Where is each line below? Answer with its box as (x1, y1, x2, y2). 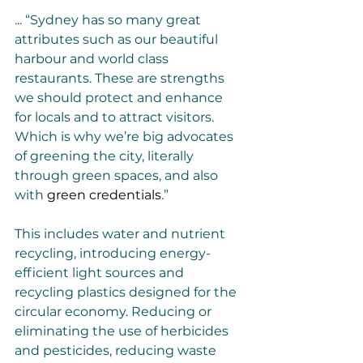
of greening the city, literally (15, 148, 197, 164)
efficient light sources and (15, 265, 187, 280)
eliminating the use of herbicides (15, 323, 232, 339)
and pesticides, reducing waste (15, 343, 220, 358)
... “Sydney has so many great (15, 12, 204, 28)
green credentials (47, 187, 161, 203)
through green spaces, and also (15, 168, 221, 183)
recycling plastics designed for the (15, 284, 240, 300)
